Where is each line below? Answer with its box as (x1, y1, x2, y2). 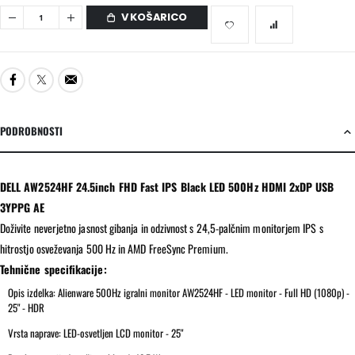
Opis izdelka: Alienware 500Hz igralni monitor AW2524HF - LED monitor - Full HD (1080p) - (8, 284, 349, 300)
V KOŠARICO (120, 10, 187, 25)
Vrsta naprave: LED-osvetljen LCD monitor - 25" (8, 324, 183, 341)
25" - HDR (8, 299, 44, 315)
